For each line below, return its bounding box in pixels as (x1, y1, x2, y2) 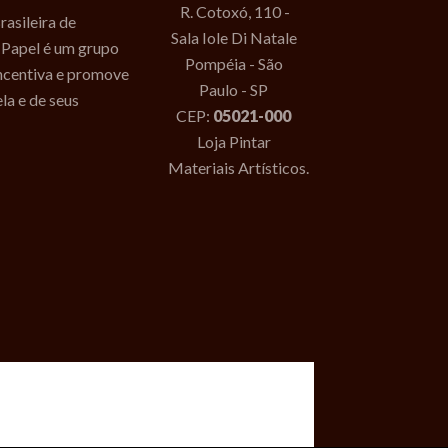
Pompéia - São (184, 54, 283, 74)
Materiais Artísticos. (168, 158, 310, 178)
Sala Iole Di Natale (170, 28, 297, 48)
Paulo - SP (199, 80, 268, 100)
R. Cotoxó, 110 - (177, 2, 290, 22)
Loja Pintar (196, 132, 271, 152)
